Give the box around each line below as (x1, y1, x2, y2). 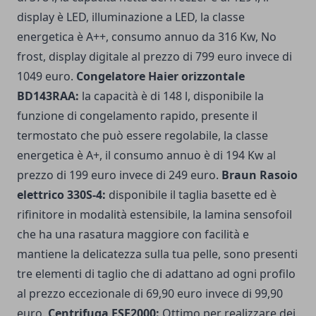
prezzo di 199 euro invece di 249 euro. (17, 167, 221, 183)
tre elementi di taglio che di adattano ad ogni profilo (17, 266, 296, 282)
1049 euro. (17, 68, 76, 85)
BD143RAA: (17, 88, 79, 104)
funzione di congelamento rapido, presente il (17, 108, 257, 124)
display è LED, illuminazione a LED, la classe (17, 9, 245, 25)
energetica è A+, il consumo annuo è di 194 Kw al (17, 147, 276, 164)
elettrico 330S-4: (17, 187, 106, 203)
